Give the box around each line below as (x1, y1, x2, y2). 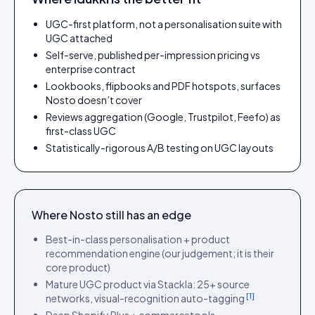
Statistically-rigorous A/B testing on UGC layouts (46, 141, 274, 154)
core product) (46, 261, 110, 274)
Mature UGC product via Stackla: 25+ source (46, 278, 250, 290)
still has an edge (103, 207, 191, 222)
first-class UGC (46, 124, 116, 137)
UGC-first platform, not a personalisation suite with (46, 18, 282, 30)
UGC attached (46, 32, 112, 44)
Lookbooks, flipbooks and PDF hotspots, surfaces (46, 79, 281, 92)
